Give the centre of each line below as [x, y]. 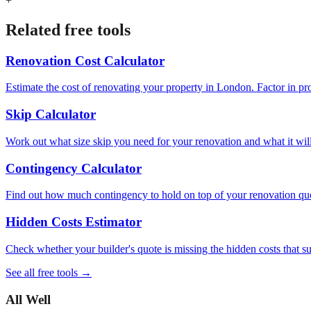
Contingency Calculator [74, 168]
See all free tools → [49, 272]
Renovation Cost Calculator [85, 60]
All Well [28, 299]
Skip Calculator [51, 115]
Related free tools [68, 30]
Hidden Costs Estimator [74, 222]
